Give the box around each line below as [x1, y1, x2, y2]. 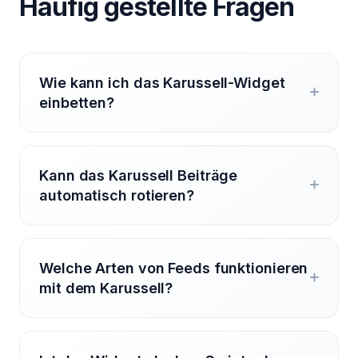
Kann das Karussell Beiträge [39, 166, 238, 184]
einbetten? [39, 93, 115, 111]
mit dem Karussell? [39, 279, 173, 296]
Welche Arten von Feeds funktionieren [39, 259, 308, 276]
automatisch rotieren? [39, 186, 194, 204]
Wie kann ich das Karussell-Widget [39, 74, 285, 91]
